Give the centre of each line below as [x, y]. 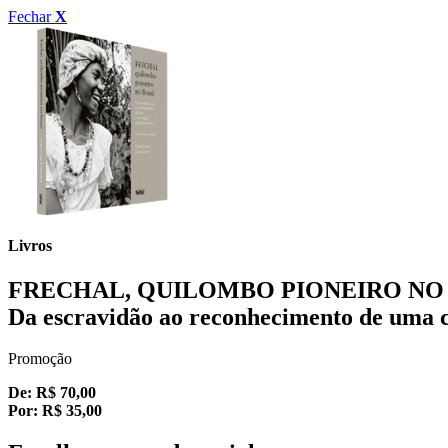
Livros [30, 246]
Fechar [31, 16]
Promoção [40, 359]
